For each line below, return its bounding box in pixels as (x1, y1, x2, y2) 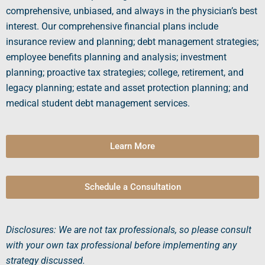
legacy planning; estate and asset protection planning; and (6, 82, 248, 94)
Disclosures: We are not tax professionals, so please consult (6, 224, 251, 236)
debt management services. (73, 98, 190, 109)
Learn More (110, 141, 155, 152)
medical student (6, 98, 73, 109)
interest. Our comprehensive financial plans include (6, 21, 218, 33)
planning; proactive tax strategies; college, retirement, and (6, 67, 244, 79)
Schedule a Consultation (84, 182, 181, 193)
